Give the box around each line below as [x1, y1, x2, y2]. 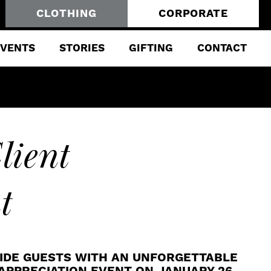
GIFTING [129, 42, 173, 55]
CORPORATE [158, 7, 228, 21]
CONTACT [197, 42, 247, 55]
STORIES [59, 42, 105, 55]
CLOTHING [36, 7, 97, 21]
